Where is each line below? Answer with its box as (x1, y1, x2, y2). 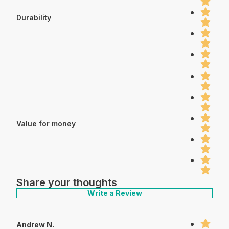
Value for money (16, 119, 76, 128)
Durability (16, 13, 51, 22)
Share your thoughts (16, 176, 117, 189)
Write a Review (87, 188, 142, 197)
